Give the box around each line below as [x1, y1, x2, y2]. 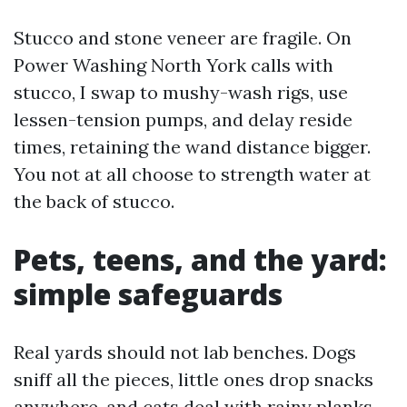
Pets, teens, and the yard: [14, 240, 387, 279]
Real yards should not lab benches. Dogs [14, 341, 356, 363]
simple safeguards [14, 274, 283, 313]
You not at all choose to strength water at [14, 163, 371, 185]
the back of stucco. [14, 190, 174, 213]
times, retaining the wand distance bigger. [14, 135, 371, 158]
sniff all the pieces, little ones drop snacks [14, 368, 373, 391]
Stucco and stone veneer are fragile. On [14, 26, 352, 49]
